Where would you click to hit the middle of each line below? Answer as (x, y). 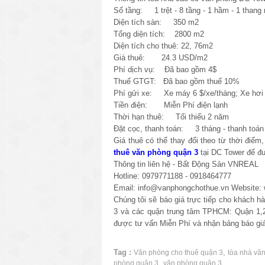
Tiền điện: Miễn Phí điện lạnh (171, 105)
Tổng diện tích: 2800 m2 (159, 34)
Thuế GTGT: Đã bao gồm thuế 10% (177, 81)
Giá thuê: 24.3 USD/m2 (162, 57)
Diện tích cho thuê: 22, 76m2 (163, 46)
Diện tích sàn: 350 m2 (156, 22)
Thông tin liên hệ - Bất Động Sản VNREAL (186, 164)
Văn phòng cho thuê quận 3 (178, 252)
